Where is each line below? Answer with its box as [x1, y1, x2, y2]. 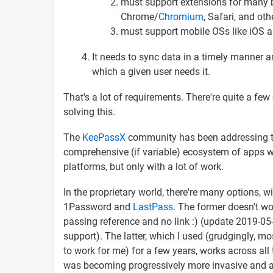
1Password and [63, 200, 133, 213]
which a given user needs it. [92, 65, 210, 77]
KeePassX [82, 131, 126, 143]
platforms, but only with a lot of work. [63, 160, 224, 172]
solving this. [63, 105, 115, 118]
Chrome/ [121, 10, 158, 23]
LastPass [133, 200, 173, 213]
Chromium [158, 10, 204, 23]
